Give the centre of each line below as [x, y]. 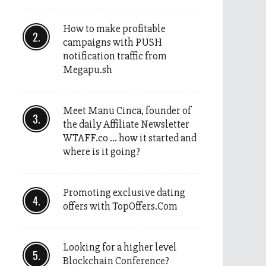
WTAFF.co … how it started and [130, 138]
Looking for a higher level [120, 247]
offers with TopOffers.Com [120, 206]
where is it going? [102, 151]
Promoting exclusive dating [124, 192]
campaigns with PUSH [113, 42]
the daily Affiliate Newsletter [126, 124]
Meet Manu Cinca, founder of [127, 110]
